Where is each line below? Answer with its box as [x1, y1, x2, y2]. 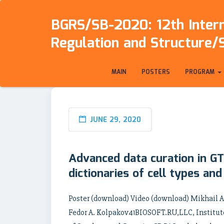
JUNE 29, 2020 [90, 114, 141, 125]
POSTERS [141, 67, 170, 77]
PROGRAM [185, 67, 216, 77]
